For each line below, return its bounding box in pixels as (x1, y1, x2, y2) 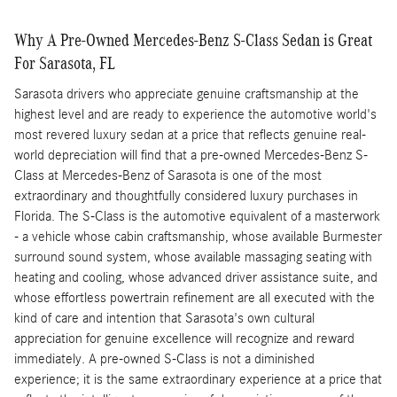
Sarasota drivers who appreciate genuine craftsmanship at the (14, 85, 359, 102)
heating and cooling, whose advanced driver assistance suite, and (14, 269, 378, 285)
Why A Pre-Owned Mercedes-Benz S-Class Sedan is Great (14, 30, 372, 51)
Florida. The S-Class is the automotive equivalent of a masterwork (14, 207, 380, 224)
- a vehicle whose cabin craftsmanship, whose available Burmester (14, 228, 382, 245)
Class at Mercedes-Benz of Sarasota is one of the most (14, 167, 322, 183)
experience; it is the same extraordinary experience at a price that (14, 370, 382, 387)
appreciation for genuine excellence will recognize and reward (14, 330, 354, 346)
